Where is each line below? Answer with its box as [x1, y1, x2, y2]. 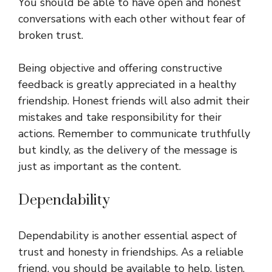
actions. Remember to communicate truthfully [18, 126, 250, 141]
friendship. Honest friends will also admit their [18, 93, 250, 109]
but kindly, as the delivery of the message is [18, 143, 237, 158]
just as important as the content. [18, 159, 181, 174]
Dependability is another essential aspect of [18, 228, 237, 243]
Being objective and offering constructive [18, 61, 222, 76]
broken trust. [18, 28, 83, 43]
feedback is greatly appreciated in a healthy [18, 77, 236, 92]
